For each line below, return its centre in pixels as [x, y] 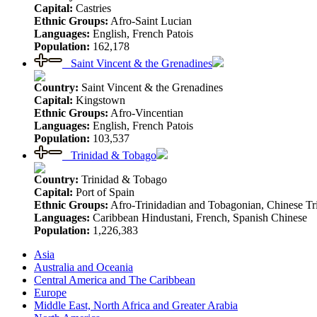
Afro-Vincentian [146, 113]
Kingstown [99, 100]
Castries [92, 8]
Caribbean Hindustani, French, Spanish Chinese [198, 217]
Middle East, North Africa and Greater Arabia [136, 305]
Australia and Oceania [83, 267]
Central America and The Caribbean [115, 279]
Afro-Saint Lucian [150, 21]
